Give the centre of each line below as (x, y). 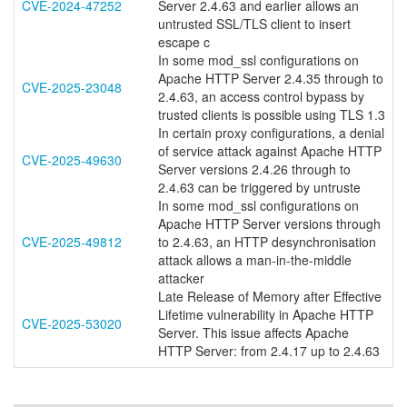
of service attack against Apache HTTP (270, 151)
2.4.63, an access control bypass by (261, 96)
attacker (181, 278)
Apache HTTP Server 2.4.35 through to (271, 78)
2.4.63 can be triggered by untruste (259, 187)
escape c (184, 42)
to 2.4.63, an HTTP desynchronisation (267, 242)
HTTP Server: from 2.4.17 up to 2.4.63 (269, 351)
